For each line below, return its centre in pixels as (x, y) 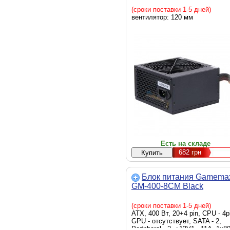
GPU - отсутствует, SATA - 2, (176, 221)
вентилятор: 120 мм (162, 17)
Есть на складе (185, 143)
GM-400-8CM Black (167, 186)
